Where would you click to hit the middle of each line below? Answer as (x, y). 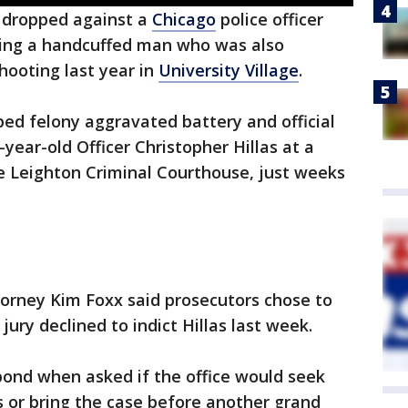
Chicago (184, 20)
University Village (229, 71)
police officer (270, 20)
